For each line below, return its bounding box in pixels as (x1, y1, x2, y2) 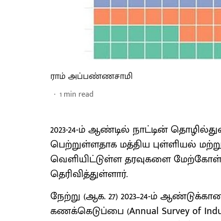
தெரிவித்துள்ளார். (50, 166, 128, 183)
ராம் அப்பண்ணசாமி (50, 69, 133, 84)
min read (64, 88, 94, 101)
